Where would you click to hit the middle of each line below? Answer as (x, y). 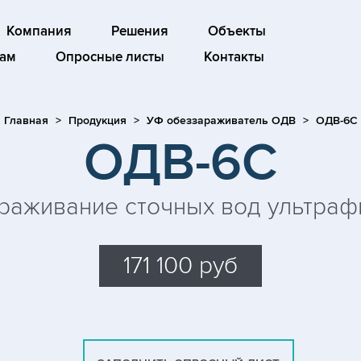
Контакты (234, 57)
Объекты (237, 31)
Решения (139, 31)
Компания (39, 31)
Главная (26, 120)
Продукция (97, 120)
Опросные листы (110, 57)
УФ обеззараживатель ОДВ (221, 120)
